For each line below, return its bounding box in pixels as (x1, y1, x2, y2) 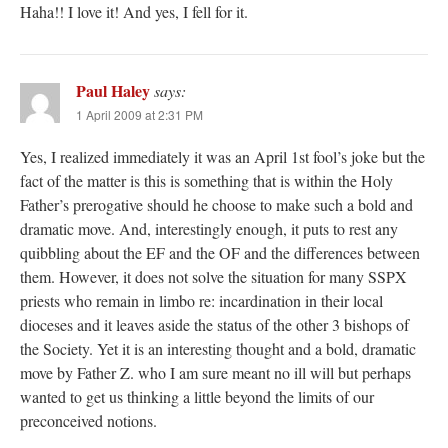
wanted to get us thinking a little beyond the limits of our (20, 386, 374, 408)
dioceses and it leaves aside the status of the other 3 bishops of (20, 314, 409, 336)
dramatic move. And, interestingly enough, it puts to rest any (20, 218, 398, 240)
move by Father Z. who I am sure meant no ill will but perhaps (20, 362, 411, 384)
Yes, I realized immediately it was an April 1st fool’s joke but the (20, 146, 425, 168)
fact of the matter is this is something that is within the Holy (20, 170, 393, 192)
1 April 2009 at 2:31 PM (76, 106, 203, 124)
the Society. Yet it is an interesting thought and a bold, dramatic (20, 338, 416, 360)
